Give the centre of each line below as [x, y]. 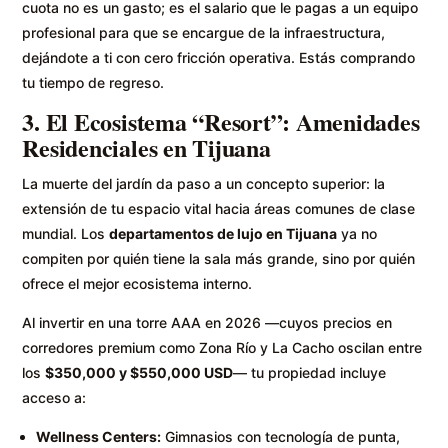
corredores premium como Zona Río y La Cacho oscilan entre [222, 347]
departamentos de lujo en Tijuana [223, 233]
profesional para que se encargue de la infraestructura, [204, 32]
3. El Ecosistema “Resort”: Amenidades [221, 121]
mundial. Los [66, 233]
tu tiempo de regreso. [93, 82]
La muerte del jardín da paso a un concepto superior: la [204, 183]
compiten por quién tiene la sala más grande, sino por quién [219, 258]
